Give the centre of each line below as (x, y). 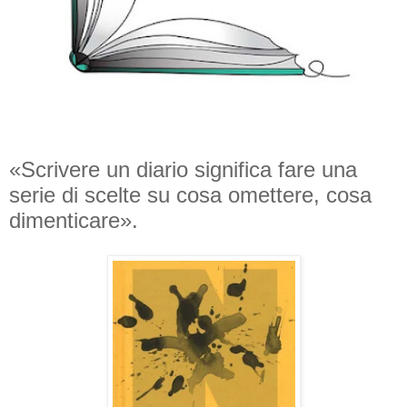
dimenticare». (74, 221)
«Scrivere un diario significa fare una (183, 170)
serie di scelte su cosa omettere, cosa (190, 195)
